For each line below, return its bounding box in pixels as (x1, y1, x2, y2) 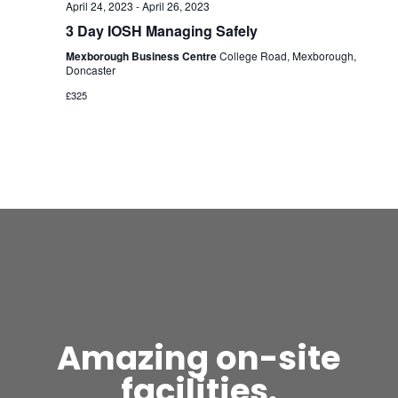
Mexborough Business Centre (65, 48, 219, 65)
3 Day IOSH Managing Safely (65, 20, 258, 42)
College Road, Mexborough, (219, 48, 356, 64)
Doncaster (65, 62, 115, 78)
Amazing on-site (57, 335, 341, 382)
